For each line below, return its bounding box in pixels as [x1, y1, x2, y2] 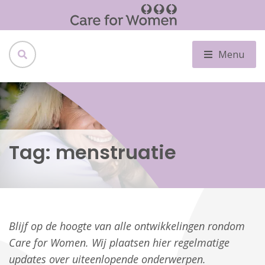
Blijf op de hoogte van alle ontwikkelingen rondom [9, 219, 245, 234]
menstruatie [56, 139, 176, 166]
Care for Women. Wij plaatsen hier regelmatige [9, 235, 230, 250]
